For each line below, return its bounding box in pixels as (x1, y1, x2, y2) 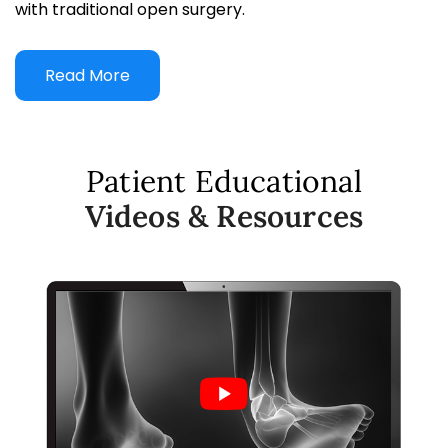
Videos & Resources (84, 196, 364, 235)
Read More (45, 63, 130, 87)
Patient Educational (86, 161, 362, 200)
